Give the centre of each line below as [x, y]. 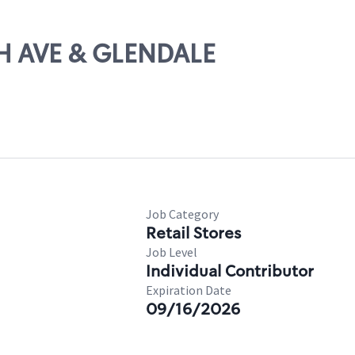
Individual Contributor [230, 271]
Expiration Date [189, 290]
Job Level [172, 252]
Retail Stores [193, 233]
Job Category [182, 214]
